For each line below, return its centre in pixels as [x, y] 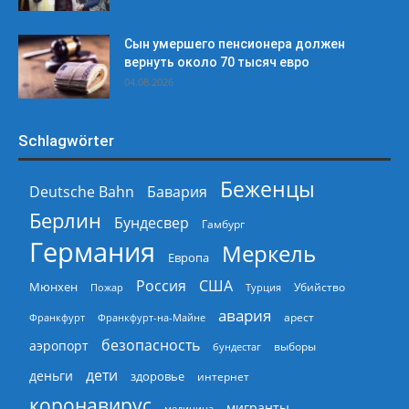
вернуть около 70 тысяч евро [217, 63]
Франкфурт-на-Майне [152, 318]
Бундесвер [152, 223]
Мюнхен [53, 287]
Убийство [320, 288]
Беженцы [267, 190]
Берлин [65, 221]
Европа [189, 258]
